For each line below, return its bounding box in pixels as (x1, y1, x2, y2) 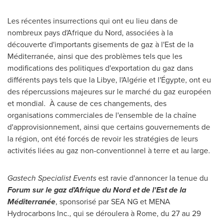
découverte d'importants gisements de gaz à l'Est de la (7, 39, 193, 50)
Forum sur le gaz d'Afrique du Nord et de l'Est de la (7, 184, 186, 195)
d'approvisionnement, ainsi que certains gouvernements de (7, 121, 210, 133)
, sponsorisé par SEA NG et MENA (55, 196, 170, 207)
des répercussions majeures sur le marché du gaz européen (7, 86, 211, 97)
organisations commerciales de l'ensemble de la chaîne (7, 110, 196, 121)
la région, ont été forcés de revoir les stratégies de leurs (7, 133, 198, 144)
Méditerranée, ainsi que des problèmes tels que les (7, 51, 182, 62)
